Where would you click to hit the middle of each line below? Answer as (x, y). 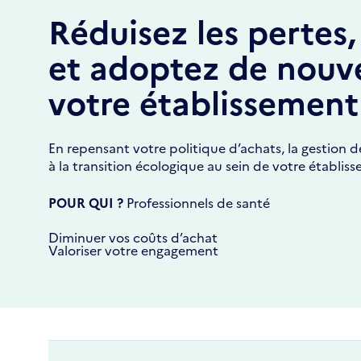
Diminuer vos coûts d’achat (133, 237)
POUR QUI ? (87, 202)
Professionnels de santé (198, 202)
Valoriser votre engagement (133, 250)
